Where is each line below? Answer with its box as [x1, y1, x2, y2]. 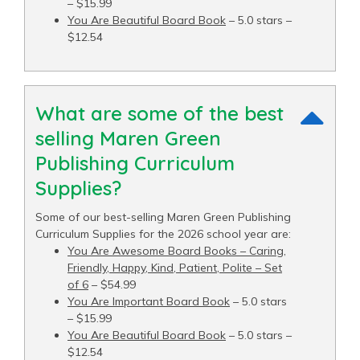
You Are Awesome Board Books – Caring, [67, 243, 286, 259]
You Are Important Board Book [67, 294, 230, 309]
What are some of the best [35, 101, 284, 126]
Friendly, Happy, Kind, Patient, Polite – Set [67, 260, 282, 276]
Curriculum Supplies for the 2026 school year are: [35, 227, 291, 242]
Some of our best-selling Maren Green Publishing [35, 210, 291, 225]
